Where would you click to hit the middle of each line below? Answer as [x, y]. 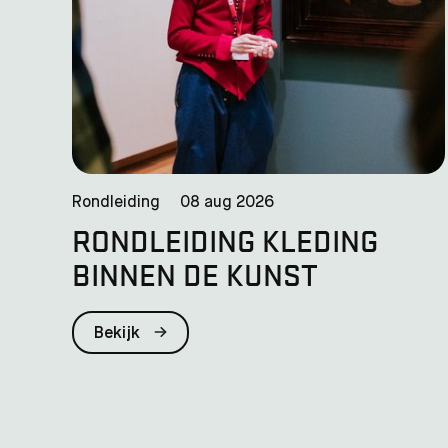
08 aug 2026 [227, 202]
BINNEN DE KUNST [195, 273]
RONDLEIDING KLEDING [225, 239]
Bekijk [119, 333]
